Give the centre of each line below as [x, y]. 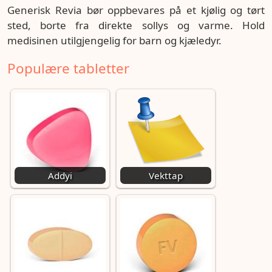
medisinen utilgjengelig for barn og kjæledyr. [114, 40]
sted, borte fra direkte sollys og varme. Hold [136, 25]
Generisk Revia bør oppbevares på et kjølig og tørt [136, 10]
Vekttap [166, 175]
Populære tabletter [68, 68]
